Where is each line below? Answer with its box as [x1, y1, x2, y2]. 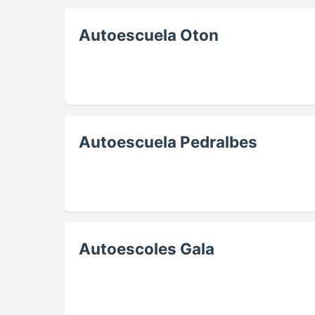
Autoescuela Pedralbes [79, 132, 257, 152]
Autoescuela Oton [79, 25, 219, 45]
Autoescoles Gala [79, 239, 214, 259]
